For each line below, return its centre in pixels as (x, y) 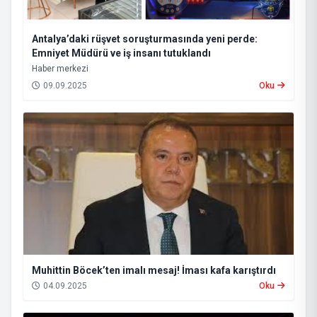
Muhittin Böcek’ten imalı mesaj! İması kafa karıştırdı (154, 271)
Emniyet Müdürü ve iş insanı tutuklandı (121, 53)
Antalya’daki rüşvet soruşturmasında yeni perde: (145, 39)
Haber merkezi (60, 68)
